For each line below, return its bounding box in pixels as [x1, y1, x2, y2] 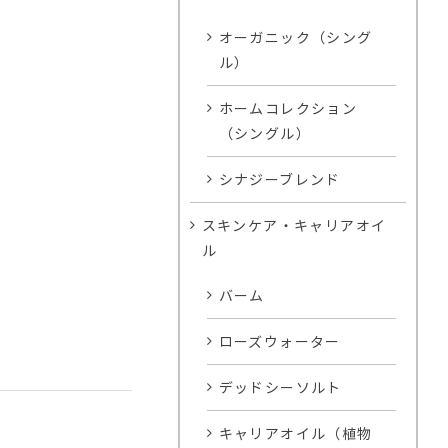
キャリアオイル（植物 [218, 423, 373, 444]
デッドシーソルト [218, 377, 342, 398]
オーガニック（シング [218, 27, 373, 48]
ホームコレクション [218, 98, 358, 119]
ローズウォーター [218, 331, 341, 352]
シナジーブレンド [218, 169, 341, 190]
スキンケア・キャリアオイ [201, 215, 387, 236]
